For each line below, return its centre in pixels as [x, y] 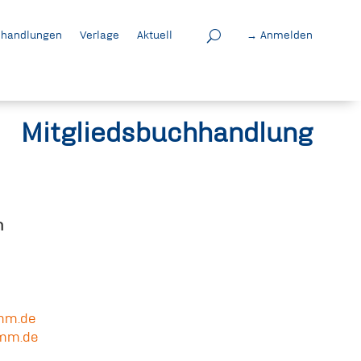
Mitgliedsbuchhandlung [167, 132]
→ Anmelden [279, 35]
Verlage [99, 35]
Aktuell [154, 35]
